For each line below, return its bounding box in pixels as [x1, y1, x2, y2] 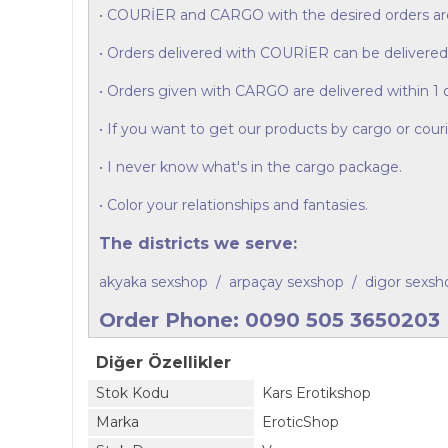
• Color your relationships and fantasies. [99, 196, 368, 214]
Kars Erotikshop [262, 384, 371, 402]
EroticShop [262, 413, 339, 431]
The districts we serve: [99, 234, 297, 253]
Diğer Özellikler [96, 353, 231, 372]
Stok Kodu [96, 384, 169, 402]
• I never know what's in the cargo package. [99, 158, 402, 176]
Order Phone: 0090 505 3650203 [99, 308, 440, 332]
